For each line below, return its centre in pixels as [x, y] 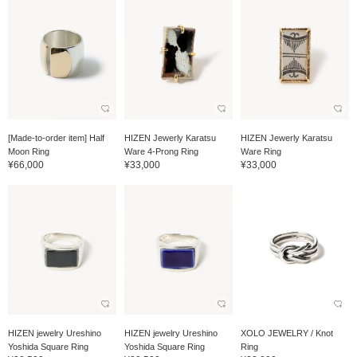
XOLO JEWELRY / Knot [286, 333]
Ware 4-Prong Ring [161, 151]
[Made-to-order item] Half [56, 137]
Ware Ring [261, 151]
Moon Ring [29, 151]
